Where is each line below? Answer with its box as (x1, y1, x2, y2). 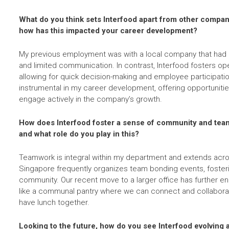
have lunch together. (19, 197, 89, 207)
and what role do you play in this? (19, 129, 139, 139)
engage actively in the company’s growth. (19, 94, 162, 104)
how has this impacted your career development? (19, 26, 197, 35)
